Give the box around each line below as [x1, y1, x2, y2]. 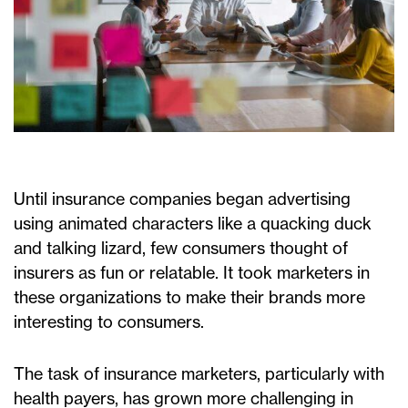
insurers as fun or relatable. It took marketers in [14, 262, 370, 284]
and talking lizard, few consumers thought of [14, 238, 348, 260]
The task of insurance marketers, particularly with [14, 363, 384, 385]
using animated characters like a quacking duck [14, 213, 372, 235]
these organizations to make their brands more [14, 287, 365, 309]
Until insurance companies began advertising [14, 189, 351, 210]
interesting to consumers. [14, 311, 204, 333]
